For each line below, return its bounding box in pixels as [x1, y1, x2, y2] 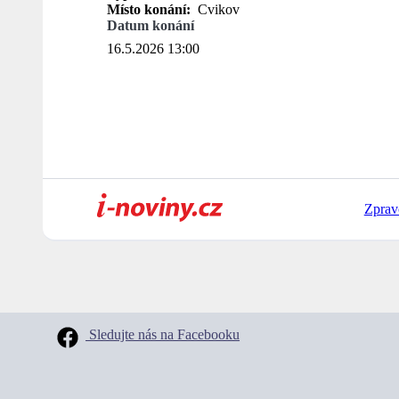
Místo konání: [107, 2, 194, 18]
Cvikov [194, 2, 240, 18]
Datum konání [107, 18, 194, 34]
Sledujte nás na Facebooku [85, 327, 240, 343]
